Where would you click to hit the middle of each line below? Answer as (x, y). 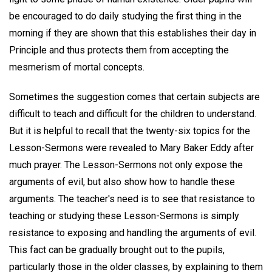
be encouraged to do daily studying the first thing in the (125, 16)
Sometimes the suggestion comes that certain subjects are (134, 97)
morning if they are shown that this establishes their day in (133, 33)
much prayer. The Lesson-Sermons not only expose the (126, 165)
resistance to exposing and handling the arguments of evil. (133, 233)
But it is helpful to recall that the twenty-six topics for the (130, 131)
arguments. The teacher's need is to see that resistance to (132, 199)
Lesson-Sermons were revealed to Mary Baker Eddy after (131, 148)
